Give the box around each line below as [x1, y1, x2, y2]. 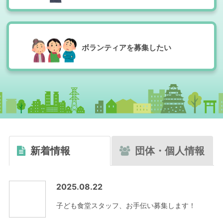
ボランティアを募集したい [82, 42, 171, 52]
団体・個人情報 [135, 145, 205, 157]
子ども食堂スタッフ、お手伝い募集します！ [56, 201, 196, 210]
